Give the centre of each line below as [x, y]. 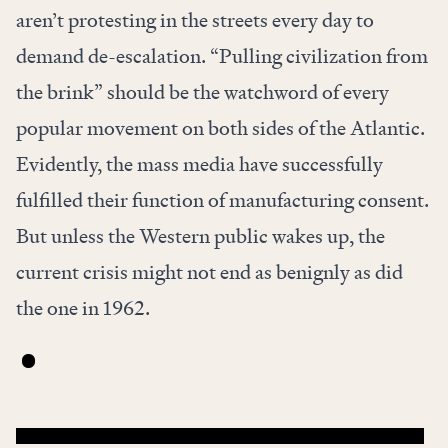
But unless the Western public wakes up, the [200, 236]
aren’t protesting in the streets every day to [195, 20]
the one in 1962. [83, 308]
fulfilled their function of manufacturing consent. [222, 200]
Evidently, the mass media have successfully [199, 164]
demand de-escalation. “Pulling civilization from [222, 56]
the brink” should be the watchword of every [202, 92]
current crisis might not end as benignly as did [209, 272]
